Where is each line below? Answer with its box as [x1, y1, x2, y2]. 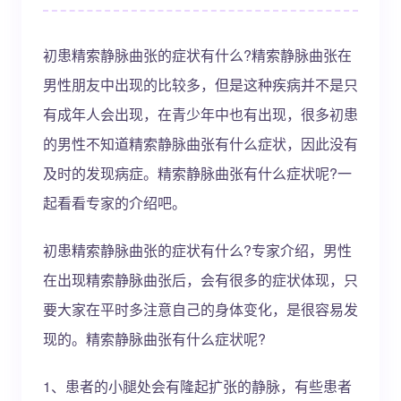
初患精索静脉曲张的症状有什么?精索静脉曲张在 [43, 45, 352, 65]
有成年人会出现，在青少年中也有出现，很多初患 [43, 104, 358, 124]
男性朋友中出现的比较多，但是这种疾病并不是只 [43, 74, 358, 95]
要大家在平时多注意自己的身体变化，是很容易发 [43, 299, 358, 320]
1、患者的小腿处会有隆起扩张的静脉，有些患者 [43, 376, 352, 397]
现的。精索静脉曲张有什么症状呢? [43, 328, 266, 349]
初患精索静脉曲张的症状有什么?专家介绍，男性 [43, 240, 352, 260]
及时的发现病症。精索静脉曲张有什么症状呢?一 [43, 163, 352, 183]
